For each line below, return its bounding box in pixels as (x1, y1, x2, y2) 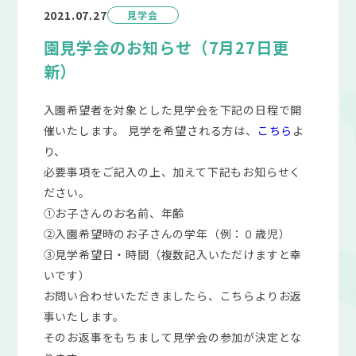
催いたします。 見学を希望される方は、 (43, 122, 257, 139)
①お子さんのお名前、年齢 (43, 205, 185, 222)
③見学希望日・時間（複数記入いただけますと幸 (43, 246, 303, 263)
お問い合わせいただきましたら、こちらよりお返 (43, 288, 303, 304)
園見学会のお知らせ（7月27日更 (43, 36, 289, 60)
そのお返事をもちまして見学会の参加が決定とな (43, 329, 303, 346)
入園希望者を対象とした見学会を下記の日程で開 (43, 102, 303, 118)
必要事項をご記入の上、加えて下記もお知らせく (43, 164, 302, 180)
